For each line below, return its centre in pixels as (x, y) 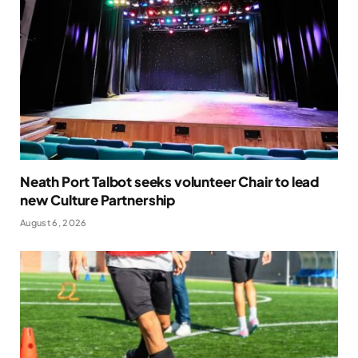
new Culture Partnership (98, 200)
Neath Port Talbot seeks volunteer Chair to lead (170, 182)
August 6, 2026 (54, 223)
